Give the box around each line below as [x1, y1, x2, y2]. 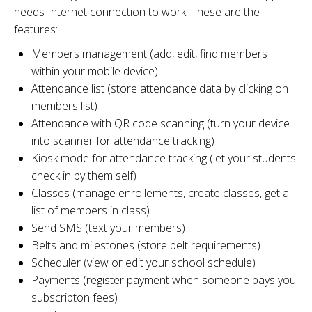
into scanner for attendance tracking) [31, 133, 214, 148]
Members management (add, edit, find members [31, 46, 267, 61]
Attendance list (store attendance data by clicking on [31, 81, 288, 96]
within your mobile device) [31, 63, 158, 79]
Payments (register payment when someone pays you [31, 272, 296, 288]
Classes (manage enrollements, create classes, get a [31, 185, 289, 201]
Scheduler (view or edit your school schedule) [31, 255, 256, 270]
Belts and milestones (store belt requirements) [31, 237, 260, 253]
